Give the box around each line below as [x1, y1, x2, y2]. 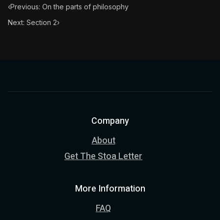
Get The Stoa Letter [64, 150, 142, 163]
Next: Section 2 [8, 18, 57, 27]
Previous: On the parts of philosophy [10, 2, 129, 11]
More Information [75, 182, 145, 195]
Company [91, 114, 129, 128]
